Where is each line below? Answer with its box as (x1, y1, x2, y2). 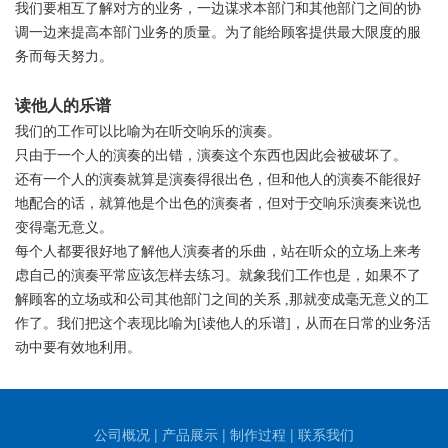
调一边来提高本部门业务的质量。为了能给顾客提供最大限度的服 (15, 25, 421, 41)
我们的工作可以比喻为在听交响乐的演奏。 (15, 124, 281, 140)
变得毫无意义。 (15, 220, 113, 236)
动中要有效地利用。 (15, 340, 141, 356)
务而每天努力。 (15, 49, 113, 65)
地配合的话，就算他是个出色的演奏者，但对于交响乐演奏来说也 (15, 196, 421, 212)
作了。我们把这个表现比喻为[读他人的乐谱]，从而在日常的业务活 (15, 316, 431, 332)
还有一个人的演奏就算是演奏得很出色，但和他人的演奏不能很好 (15, 172, 421, 188)
